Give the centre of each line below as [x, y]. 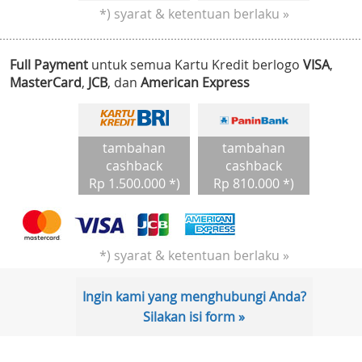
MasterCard [46, 83]
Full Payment [49, 65]
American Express [195, 83]
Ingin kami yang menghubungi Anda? [194, 297]
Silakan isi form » [194, 317]
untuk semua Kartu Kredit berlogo [196, 65]
